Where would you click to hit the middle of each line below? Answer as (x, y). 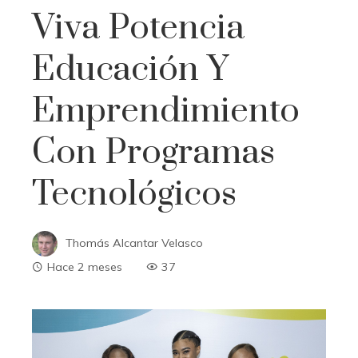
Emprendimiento (166, 111)
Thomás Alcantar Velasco (134, 243)
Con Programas (153, 152)
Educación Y (130, 69)
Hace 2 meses (85, 267)
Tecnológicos (134, 194)
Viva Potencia (138, 28)
